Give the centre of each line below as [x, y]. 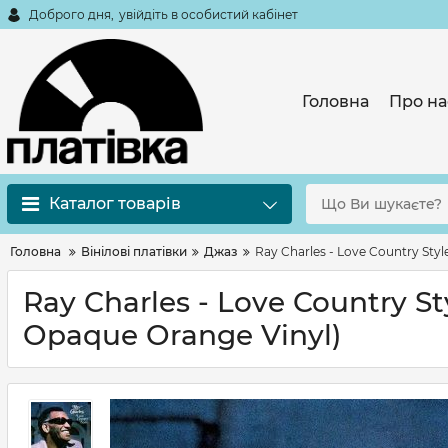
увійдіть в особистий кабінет [208, 14]
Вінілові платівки [134, 251]
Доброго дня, [71, 14]
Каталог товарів [115, 203]
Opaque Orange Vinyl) [182, 335]
